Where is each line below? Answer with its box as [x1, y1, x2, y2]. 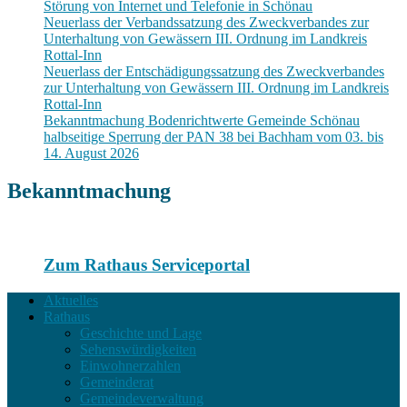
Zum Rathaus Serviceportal [44, 255, 250, 275]
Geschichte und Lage [80, 324, 202, 341]
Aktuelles [44, 292, 98, 308]
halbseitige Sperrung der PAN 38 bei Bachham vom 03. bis [44, 128, 383, 144]
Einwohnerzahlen [80, 357, 181, 373]
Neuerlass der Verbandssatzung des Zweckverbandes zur [44, 14, 369, 30]
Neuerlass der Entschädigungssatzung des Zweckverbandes [44, 63, 384, 79]
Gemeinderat [80, 373, 154, 390]
